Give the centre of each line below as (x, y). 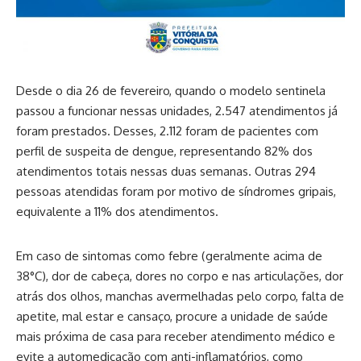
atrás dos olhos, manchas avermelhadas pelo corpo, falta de (180, 297)
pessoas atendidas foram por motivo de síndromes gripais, (176, 192)
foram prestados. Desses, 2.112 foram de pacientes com (167, 131)
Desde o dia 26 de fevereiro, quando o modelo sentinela (171, 91)
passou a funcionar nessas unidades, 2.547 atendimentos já (177, 111)
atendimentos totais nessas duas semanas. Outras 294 (166, 172)
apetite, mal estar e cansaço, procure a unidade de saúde (172, 317)
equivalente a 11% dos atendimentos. (117, 212)
